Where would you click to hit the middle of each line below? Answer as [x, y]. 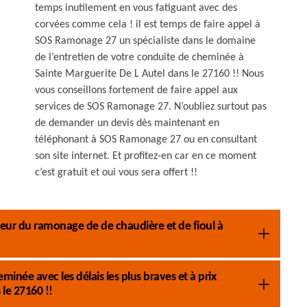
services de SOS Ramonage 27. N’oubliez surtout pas [151, 107]
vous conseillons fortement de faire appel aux [136, 90]
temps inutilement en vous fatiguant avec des [136, 8]
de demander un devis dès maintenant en [127, 123]
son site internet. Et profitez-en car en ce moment [146, 156]
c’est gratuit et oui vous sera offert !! [116, 173]
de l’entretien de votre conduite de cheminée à [139, 58]
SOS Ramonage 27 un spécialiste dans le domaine [145, 41]
